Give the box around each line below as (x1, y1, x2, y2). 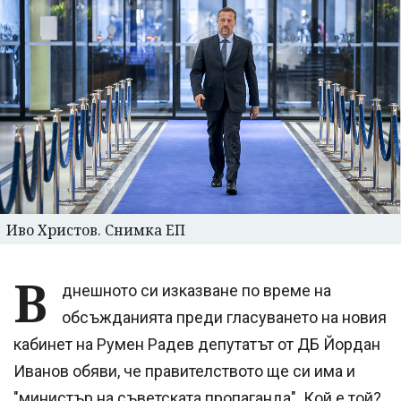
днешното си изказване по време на (62, 281, 331, 301)
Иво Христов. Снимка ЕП (6, 220, 185, 241)
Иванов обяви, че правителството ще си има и (13, 362, 355, 381)
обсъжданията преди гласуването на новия (62, 308, 387, 328)
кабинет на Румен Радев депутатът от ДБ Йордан (13, 335, 380, 354)
